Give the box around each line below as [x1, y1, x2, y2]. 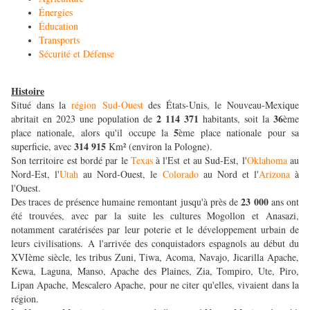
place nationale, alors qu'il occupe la [11, 126, 174, 140]
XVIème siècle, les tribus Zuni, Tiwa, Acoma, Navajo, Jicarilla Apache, [11, 250, 299, 264]
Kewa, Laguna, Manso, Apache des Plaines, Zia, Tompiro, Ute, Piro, [11, 264, 299, 278]
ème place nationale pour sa [179, 126, 300, 140]
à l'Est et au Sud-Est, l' [152, 154, 247, 167]
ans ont [268, 195, 299, 209]
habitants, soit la [199, 112, 273, 126]
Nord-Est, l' [11, 167, 60, 181]
